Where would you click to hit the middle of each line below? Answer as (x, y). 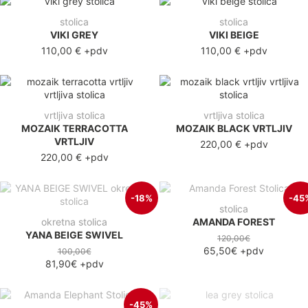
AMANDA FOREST (234, 221)
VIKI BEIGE (234, 34)
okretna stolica (74, 221)
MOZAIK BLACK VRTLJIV (234, 128)
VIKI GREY (74, 34)
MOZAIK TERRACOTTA (74, 128)
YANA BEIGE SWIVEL (74, 234)
